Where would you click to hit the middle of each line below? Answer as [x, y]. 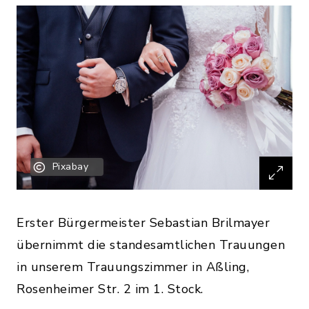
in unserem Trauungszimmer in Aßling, [133, 267]
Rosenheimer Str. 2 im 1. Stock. [110, 289]
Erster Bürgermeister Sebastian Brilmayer [143, 222]
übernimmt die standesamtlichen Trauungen [151, 245]
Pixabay [70, 166]
